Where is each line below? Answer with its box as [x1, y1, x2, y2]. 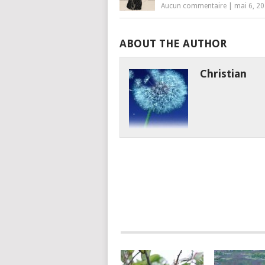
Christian [199, 67, 247, 80]
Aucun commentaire [161, 2, 227, 10]
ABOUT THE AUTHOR [119, 37, 227, 50]
